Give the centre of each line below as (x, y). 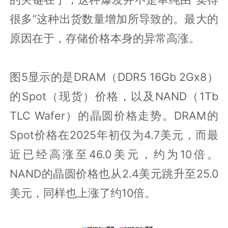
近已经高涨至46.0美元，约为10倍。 (114, 154)
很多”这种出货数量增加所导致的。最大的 (114, 19)
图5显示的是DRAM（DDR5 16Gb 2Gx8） (114, 77)
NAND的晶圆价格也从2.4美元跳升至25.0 (114, 174)
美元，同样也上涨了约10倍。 (83, 193)
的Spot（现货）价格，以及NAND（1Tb (114, 96)
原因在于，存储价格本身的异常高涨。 (105, 38)
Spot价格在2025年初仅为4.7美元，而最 (114, 135)
